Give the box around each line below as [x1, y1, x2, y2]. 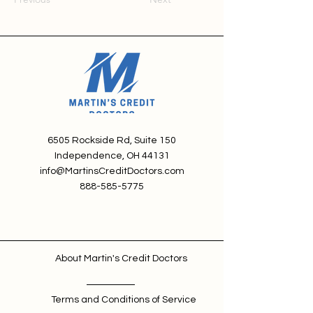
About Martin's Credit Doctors [55, 254, 187, 263]
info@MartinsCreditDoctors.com [39, 166, 184, 176]
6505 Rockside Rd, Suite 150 [48, 136, 176, 145]
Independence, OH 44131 [54, 151, 170, 161]
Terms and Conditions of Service [52, 295, 196, 305]
